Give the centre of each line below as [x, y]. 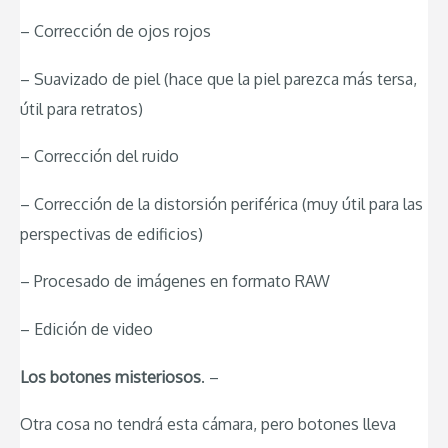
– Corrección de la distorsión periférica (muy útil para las [221, 203]
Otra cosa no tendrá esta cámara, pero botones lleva [208, 424]
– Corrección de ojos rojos [115, 31]
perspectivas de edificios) [111, 233]
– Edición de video [86, 329]
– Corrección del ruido [99, 156]
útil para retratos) [81, 108]
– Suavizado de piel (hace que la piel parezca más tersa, [218, 78]
